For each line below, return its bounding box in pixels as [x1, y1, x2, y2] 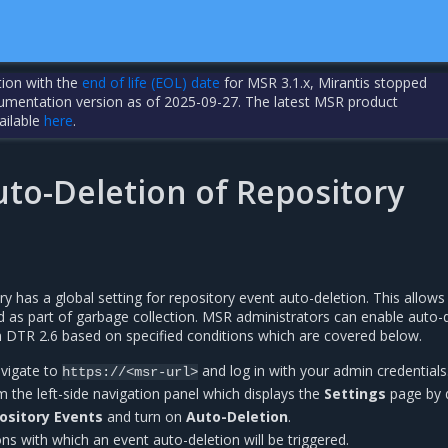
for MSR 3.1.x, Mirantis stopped [220, 73, 428, 92]
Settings [324, 384, 387, 403]
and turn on [103, 407, 187, 426]
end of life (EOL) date [82, 73, 221, 92]
